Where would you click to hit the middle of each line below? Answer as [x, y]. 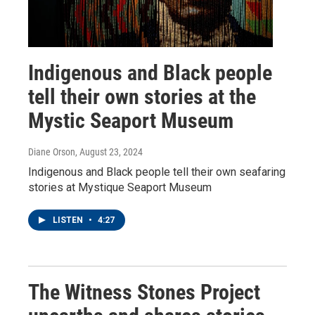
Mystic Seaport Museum [131, 120]
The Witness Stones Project [144, 292]
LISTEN [69, 220]
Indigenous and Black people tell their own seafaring [157, 172]
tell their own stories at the [142, 96]
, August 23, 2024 [109, 152]
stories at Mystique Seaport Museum [120, 187]
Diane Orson [52, 152]
